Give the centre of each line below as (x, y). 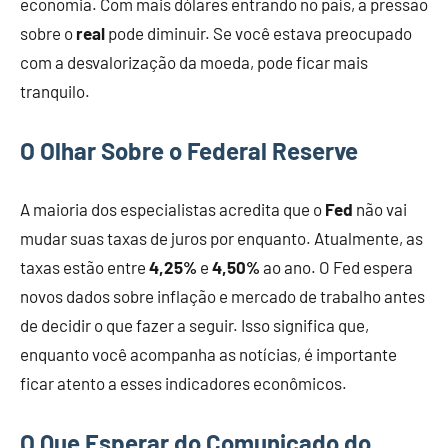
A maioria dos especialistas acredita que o (172, 209)
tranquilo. (55, 91)
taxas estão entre (84, 267)
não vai (380, 209)
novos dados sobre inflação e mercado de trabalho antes (222, 296)
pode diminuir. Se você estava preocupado (258, 33)
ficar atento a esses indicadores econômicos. (183, 383)
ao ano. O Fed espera (336, 267)
